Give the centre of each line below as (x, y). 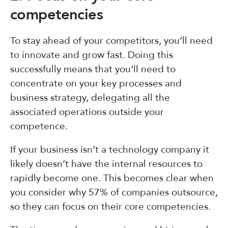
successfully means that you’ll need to (93, 69)
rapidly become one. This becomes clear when (112, 178)
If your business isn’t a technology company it (110, 149)
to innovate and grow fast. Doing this (92, 55)
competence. (39, 126)
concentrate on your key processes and (96, 83)
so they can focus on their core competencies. (110, 206)
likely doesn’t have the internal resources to (106, 164)
